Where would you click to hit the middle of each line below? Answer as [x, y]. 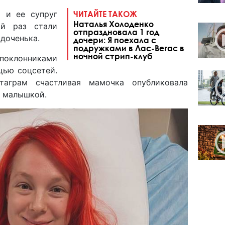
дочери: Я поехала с [115, 40]
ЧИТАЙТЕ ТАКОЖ [105, 14]
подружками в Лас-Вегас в [129, 48]
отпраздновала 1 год [116, 32]
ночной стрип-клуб [113, 56]
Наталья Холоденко [114, 24]
